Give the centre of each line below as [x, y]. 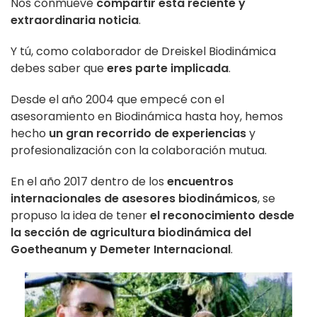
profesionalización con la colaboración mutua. [139, 150]
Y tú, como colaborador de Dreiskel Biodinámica [143, 51]
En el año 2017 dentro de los [89, 181]
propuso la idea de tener [80, 215]
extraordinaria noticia [75, 20]
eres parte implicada [168, 68]
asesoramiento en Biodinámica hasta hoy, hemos [147, 116]
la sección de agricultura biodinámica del [131, 232]
